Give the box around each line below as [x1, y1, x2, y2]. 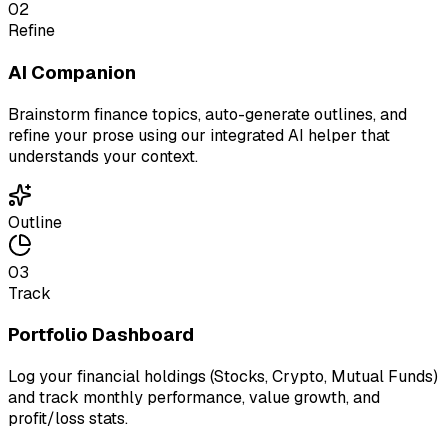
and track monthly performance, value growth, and [8, 387, 380, 409]
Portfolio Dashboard [8, 322, 194, 348]
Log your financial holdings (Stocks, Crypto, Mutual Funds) [8, 366, 438, 388]
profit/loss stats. [8, 408, 128, 430]
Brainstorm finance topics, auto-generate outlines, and [8, 103, 407, 125]
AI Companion [8, 60, 136, 85]
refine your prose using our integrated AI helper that [8, 124, 390, 146]
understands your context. [8, 145, 198, 167]
